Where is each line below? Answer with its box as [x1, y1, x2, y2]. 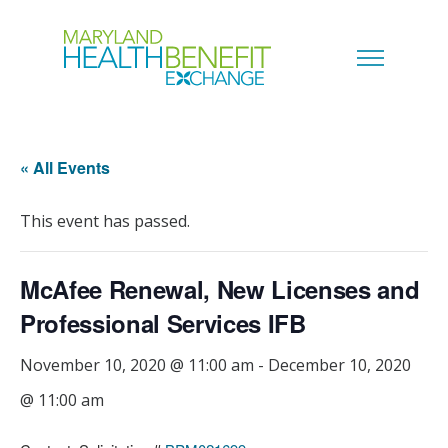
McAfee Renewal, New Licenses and [20, 272, 420, 306]
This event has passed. [20, 210, 190, 232]
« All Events [20, 156, 110, 179]
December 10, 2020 [268, 354, 411, 376]
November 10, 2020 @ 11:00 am [20, 354, 254, 376]
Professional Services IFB [20, 306, 306, 340]
